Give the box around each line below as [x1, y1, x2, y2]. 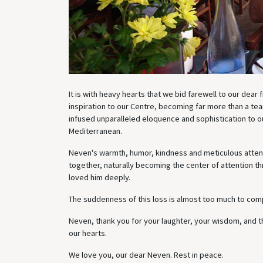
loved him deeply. [69, 171, 130, 183]
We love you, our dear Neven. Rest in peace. [69, 249, 224, 260]
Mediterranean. [69, 125, 122, 136]
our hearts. [69, 227, 107, 238]
